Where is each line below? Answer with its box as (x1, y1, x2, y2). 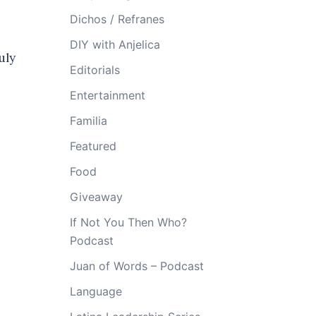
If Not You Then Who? (69, 215, 187, 229)
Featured (69, 139, 116, 153)
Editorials (69, 63, 120, 77)
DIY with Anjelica (69, 37, 160, 51)
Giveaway (69, 190, 123, 204)
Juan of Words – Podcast (69, 259, 204, 273)
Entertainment (69, 88, 145, 102)
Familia (69, 114, 107, 128)
